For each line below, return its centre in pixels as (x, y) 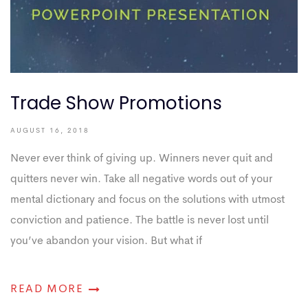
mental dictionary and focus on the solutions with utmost (147, 200)
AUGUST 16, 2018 (50, 130)
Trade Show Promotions (116, 103)
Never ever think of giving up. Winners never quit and (142, 158)
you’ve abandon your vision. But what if (106, 241)
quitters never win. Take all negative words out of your (141, 179)
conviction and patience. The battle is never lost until (140, 220)
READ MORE (47, 289)
